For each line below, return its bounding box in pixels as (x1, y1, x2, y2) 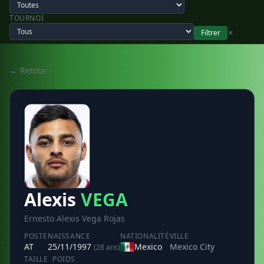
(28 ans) (94, 242, 120, 252)
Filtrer (201, 28, 220, 38)
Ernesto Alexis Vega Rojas (24, 213, 125, 224)
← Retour (9, 65, 47, 76)
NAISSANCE (48, 231, 91, 241)
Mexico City (169, 241, 214, 252)
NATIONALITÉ (120, 231, 170, 241)
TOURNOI (9, 13, 44, 23)
